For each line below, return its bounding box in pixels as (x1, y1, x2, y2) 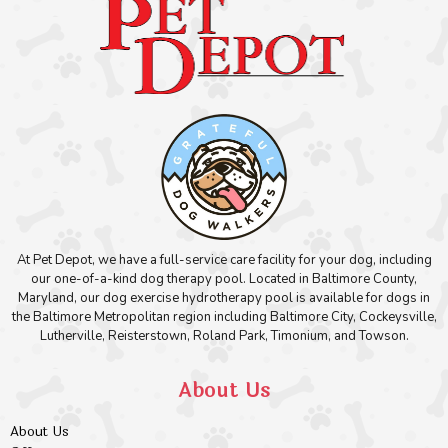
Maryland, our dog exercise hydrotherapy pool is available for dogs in (18, 289, 430, 308)
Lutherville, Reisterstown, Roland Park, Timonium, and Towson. (39, 327, 409, 346)
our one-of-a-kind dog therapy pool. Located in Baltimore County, (31, 270, 417, 289)
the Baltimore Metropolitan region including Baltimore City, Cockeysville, (11, 308, 437, 327)
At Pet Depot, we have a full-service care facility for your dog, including (16, 251, 432, 270)
